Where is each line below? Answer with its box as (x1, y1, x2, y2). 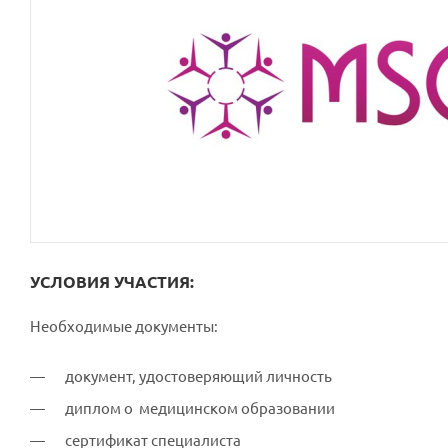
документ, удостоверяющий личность (62, 368, 332, 385)
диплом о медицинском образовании (62, 400, 335, 417)
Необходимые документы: (30, 318, 218, 335)
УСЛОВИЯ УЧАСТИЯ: (30, 273, 194, 291)
